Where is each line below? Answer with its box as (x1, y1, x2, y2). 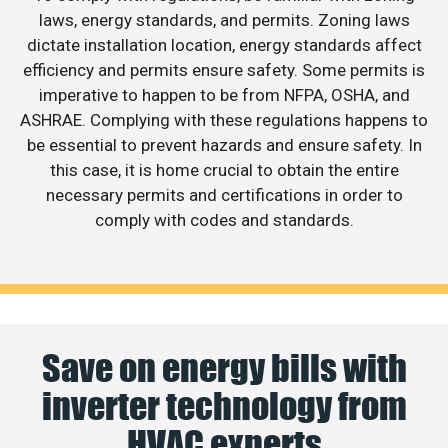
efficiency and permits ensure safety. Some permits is (23, 60, 425, 81)
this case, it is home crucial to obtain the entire (49, 160, 399, 181)
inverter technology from (41, 383, 407, 428)
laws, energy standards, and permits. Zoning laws (38, 10, 410, 31)
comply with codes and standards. (94, 210, 354, 231)
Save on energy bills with (41, 345, 407, 390)
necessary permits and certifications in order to (45, 185, 403, 206)
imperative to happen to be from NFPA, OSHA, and (38, 85, 410, 106)
